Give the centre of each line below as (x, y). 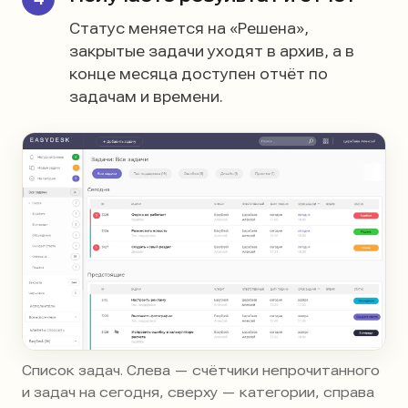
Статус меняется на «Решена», (189, 29)
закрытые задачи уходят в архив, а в (212, 51)
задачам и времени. (146, 97)
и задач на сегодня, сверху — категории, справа (198, 393)
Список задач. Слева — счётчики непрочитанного (201, 371)
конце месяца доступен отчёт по (199, 74)
